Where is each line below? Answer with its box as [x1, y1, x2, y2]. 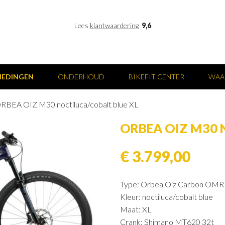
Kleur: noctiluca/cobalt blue [120, 192, 213, 201]
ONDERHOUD [58, 72, 104, 81]
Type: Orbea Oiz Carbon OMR [120, 179, 224, 189]
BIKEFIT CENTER [129, 72, 184, 81]
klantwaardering [89, 21, 139, 30]
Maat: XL [120, 204, 152, 214]
